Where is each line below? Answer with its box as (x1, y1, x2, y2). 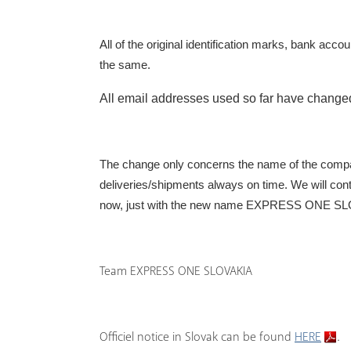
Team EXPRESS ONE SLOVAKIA (100, 263, 252, 280)
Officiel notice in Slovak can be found (100, 329, 295, 346)
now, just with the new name (100, 199, 246, 212)
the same (100, 59, 147, 71)
